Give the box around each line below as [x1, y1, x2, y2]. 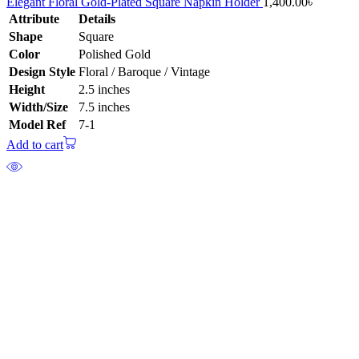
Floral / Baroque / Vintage [79, 65, 210, 79]
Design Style [9, 65, 75, 79]
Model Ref [9, 118, 66, 132]
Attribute [9, 12, 59, 26]
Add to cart [6, 138, 63, 152]
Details [79, 12, 115, 26]
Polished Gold [79, 47, 151, 62]
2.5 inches [79, 83, 130, 97]
